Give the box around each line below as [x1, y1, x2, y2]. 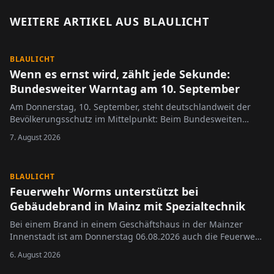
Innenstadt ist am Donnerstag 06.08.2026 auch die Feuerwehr [10, 231, 264, 242]
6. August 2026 [10, 250, 61, 260]
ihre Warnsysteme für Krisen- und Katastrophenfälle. [10, 138, 228, 149]
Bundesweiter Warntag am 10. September [10, 81, 240, 96]
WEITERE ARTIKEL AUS [10, 14, 143, 29]
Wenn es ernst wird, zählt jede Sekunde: [10, 67, 230, 81]
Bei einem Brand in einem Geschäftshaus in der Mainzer [10, 218, 243, 230]
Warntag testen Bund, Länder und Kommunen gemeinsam [10, 125, 251, 137]
